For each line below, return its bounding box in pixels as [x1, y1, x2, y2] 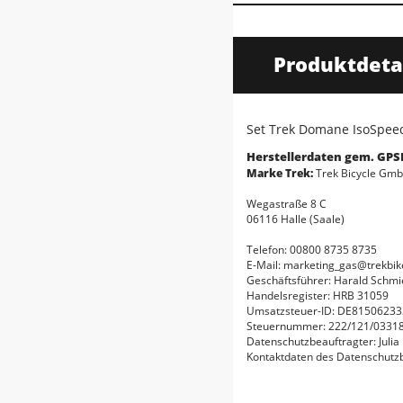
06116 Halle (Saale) [246, 211, 345, 227]
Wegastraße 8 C [246, 196, 327, 211]
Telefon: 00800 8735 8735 [246, 242, 377, 257]
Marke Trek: [246, 166, 313, 181]
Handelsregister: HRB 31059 [246, 288, 389, 303]
